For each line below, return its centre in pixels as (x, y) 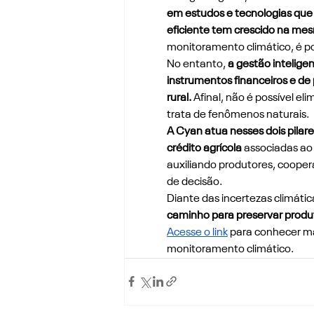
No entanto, (197, 64)
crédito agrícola (205, 148)
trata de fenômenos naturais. (238, 115)
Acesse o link (197, 232)
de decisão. (194, 182)
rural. (179, 98)
